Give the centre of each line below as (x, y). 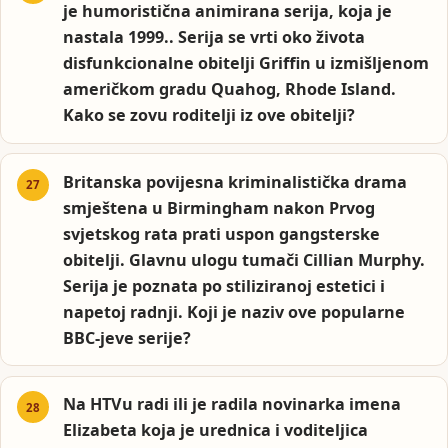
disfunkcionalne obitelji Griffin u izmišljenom (246, 63)
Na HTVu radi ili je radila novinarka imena (232, 404)
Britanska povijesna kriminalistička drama (235, 181)
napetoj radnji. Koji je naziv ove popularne (234, 311)
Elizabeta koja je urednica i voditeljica (216, 430)
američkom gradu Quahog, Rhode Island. (230, 89)
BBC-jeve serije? (127, 337)
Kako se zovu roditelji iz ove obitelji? (209, 115)
